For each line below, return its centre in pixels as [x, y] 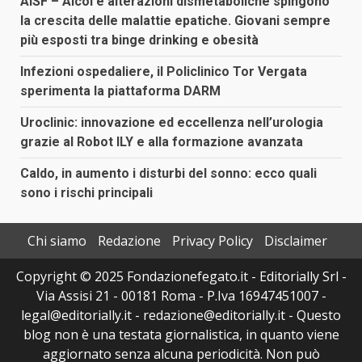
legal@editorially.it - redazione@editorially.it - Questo [181, 315]
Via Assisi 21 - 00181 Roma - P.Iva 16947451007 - [181, 295]
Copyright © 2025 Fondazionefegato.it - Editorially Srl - [181, 276]
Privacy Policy [212, 240]
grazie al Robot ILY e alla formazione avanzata [162, 141]
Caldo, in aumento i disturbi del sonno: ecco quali [168, 173]
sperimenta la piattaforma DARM [120, 90]
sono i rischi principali [86, 192]
